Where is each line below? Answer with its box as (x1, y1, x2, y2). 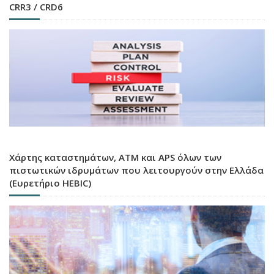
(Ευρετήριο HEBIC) (9, 177, 91, 190)
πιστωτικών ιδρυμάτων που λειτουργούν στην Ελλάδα (9, 164, 264, 177)
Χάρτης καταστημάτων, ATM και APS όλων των (9, 151, 221, 164)
